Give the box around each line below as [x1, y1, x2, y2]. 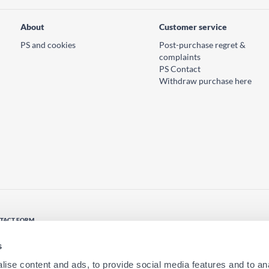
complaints [159, 52, 201, 62]
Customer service [159, 22, 227, 32]
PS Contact [159, 64, 201, 74]
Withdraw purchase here [159, 76, 252, 86]
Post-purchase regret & [159, 40, 246, 50]
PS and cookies [20, 40, 76, 50]
